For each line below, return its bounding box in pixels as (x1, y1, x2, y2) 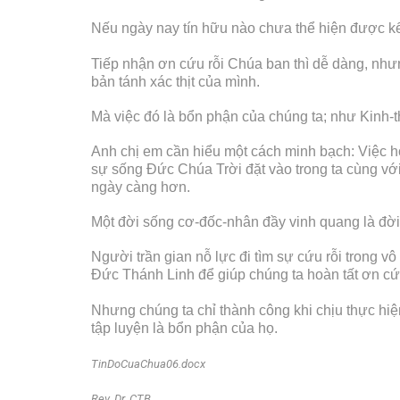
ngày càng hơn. (91, 179, 190, 195)
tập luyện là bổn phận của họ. (91, 320, 278, 336)
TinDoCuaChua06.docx (91, 356, 205, 371)
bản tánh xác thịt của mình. (91, 73, 260, 89)
